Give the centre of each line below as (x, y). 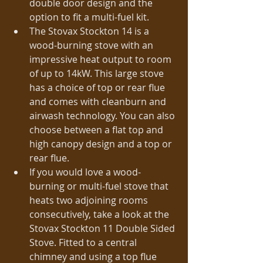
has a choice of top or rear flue (98, 88)
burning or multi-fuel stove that (100, 186)
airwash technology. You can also (103, 116)
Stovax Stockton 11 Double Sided (103, 229)
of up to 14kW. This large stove (98, 74)
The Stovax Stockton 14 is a (90, 31)
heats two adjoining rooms (90, 200)
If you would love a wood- (85, 172)
